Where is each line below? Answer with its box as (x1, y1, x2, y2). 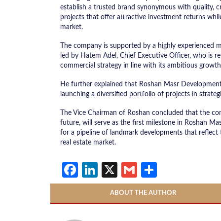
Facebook (78, 158, 147, 182)
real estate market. (60, 139, 116, 146)
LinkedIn (98, 158, 157, 182)
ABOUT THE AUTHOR (110, 190, 176, 197)
